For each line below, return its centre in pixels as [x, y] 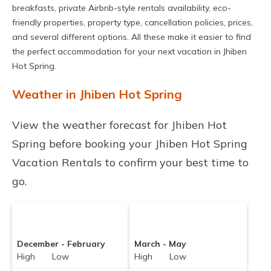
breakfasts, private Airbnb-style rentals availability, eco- [122, 8]
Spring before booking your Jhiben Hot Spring [130, 144]
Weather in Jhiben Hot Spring [97, 94]
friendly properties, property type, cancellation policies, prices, [132, 23]
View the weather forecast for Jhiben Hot [119, 125]
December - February [61, 244]
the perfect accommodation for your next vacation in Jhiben [129, 52]
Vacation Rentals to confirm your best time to [130, 163]
